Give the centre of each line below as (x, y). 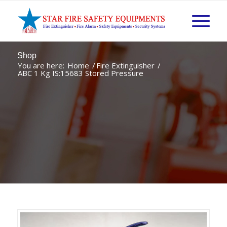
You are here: (41, 65)
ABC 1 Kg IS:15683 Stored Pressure (80, 73)
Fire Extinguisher (125, 65)
